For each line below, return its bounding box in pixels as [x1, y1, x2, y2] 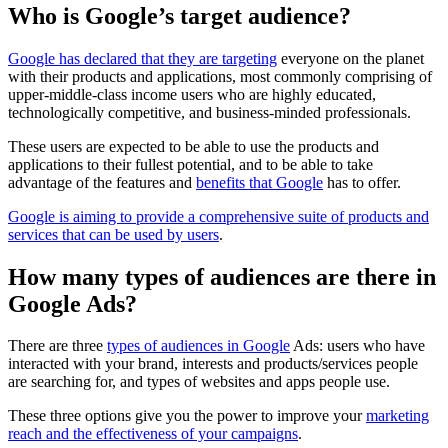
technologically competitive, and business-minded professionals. [8, 103, 411, 121]
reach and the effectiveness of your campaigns [8, 425, 298, 443]
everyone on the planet [277, 49, 424, 67]
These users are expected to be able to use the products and [8, 137, 379, 155]
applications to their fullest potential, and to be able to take [8, 155, 373, 173]
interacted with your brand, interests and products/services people [8, 355, 418, 373]
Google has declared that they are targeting [8, 49, 277, 67]
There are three [8, 337, 107, 355]
